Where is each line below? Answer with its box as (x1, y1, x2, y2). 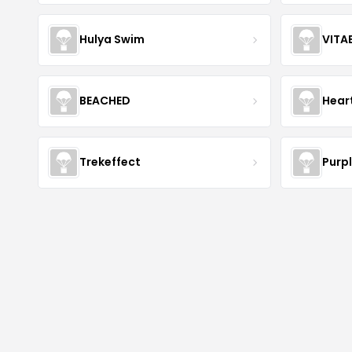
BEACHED (79, 93, 130, 109)
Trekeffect (79, 154, 141, 170)
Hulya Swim (79, 31, 145, 48)
